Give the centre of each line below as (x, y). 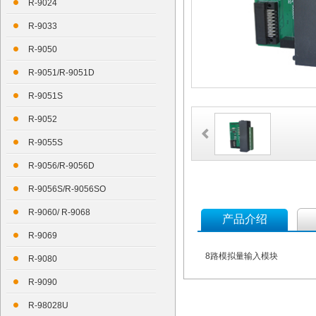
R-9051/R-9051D (61, 73)
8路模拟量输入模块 (242, 256)
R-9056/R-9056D (61, 166)
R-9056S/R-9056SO (67, 189)
